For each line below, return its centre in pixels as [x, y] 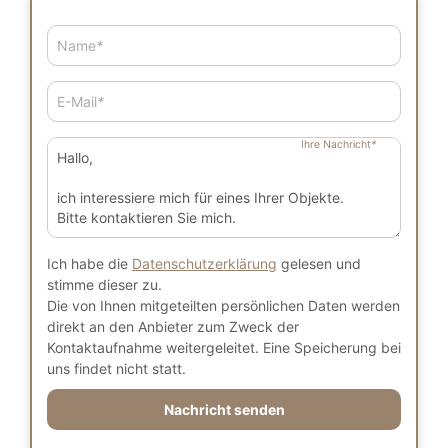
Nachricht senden [224, 409]
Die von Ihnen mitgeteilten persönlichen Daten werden [223, 305]
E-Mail [77, 101]
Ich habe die [89, 263]
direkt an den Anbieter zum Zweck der [173, 326]
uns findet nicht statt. [116, 368]
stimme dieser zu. [104, 284]
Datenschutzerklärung [204, 263]
